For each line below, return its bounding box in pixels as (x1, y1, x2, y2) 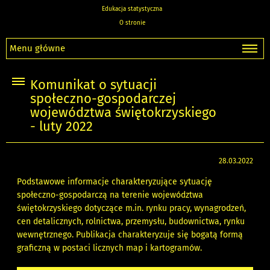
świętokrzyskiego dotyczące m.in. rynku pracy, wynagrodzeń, (17, 203, 246, 214)
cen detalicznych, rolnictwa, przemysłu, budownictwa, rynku (17, 216, 245, 227)
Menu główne (10, 43, 65, 54)
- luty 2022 (30, 119, 93, 135)
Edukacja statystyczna (102, 5, 162, 13)
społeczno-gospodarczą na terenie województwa (17, 190, 204, 201)
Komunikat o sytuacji (30, 77, 157, 93)
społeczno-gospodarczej (30, 91, 176, 107)
